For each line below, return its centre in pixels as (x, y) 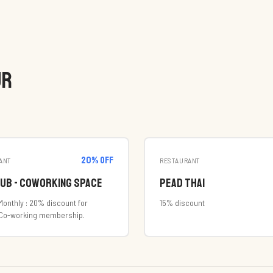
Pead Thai (182, 183)
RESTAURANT (180, 160)
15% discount (182, 203)
